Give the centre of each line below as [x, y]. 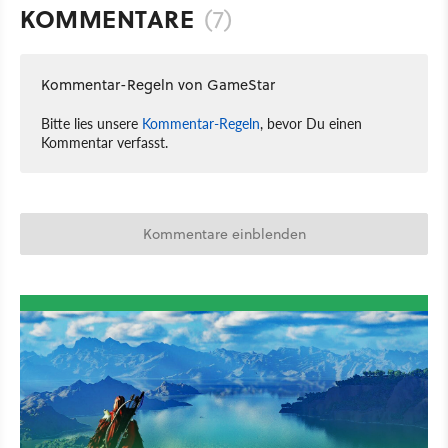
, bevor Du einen [311, 123]
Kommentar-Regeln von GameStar [158, 84]
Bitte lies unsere [91, 123]
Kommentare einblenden [224, 234]
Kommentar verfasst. [104, 142]
